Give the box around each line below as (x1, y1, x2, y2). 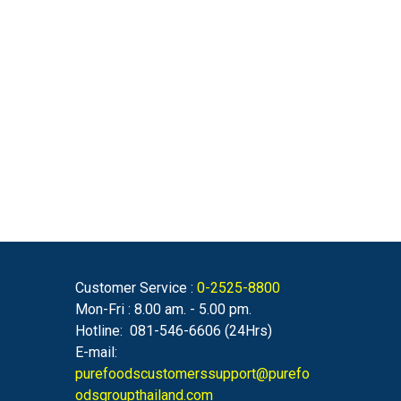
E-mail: (74, 344, 121, 361)
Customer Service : (74, 279, 193, 296)
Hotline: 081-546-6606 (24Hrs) (74, 322, 272, 339)
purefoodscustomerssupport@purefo (74, 365, 310, 382)
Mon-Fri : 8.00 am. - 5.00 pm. (74, 301, 252, 318)
